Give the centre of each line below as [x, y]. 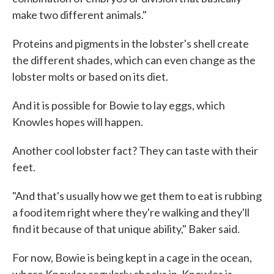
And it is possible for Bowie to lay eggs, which [119, 106]
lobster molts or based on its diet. [90, 77]
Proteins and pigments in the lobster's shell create [131, 44]
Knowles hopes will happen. [78, 122]
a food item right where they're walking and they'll [131, 213]
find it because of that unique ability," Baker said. [126, 229]
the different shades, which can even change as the [134, 60]
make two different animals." [80, 15]
